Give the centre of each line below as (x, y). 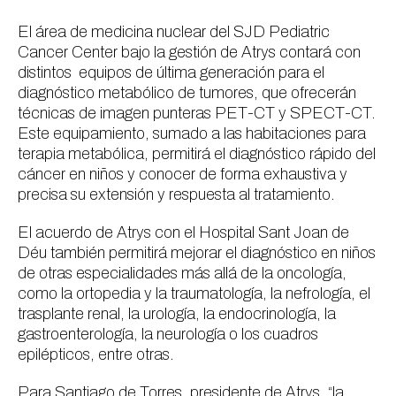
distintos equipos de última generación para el (171, 72)
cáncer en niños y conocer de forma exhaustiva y (183, 174)
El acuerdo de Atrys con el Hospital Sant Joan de (183, 232)
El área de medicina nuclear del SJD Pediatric (174, 32)
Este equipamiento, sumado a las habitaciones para (192, 133)
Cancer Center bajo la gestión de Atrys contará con (189, 52)
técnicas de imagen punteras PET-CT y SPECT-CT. (197, 113)
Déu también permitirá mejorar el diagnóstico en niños (197, 253)
